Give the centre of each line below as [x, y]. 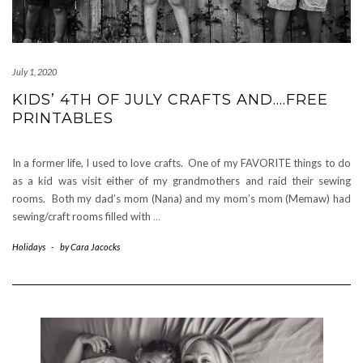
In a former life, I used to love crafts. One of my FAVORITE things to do [181, 163]
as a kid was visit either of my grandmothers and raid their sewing [181, 181]
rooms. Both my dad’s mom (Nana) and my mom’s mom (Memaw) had [181, 199]
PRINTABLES [63, 118]
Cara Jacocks [95, 247]
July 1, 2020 [34, 72]
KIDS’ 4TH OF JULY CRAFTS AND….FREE [170, 100]
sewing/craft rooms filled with [83, 216]
